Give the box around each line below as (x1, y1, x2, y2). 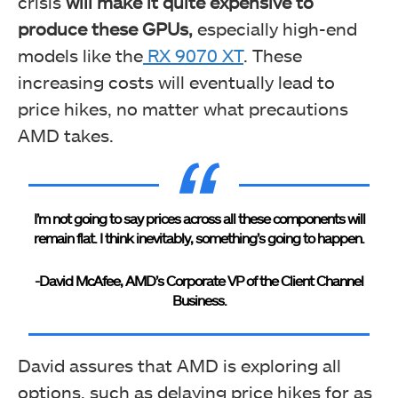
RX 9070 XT (143, 44, 243, 66)
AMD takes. (18, 123, 114, 146)
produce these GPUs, (18, 17, 193, 39)
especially (193, 17, 283, 39)
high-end (283, 17, 357, 39)
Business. (171, 291, 227, 308)
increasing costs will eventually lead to (18, 70, 335, 92)
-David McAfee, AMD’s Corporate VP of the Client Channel (35, 271, 363, 289)
